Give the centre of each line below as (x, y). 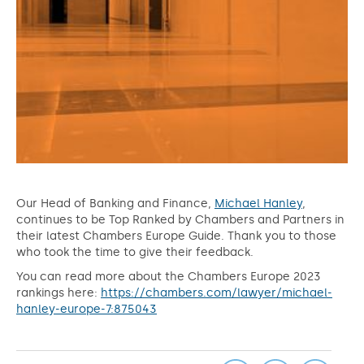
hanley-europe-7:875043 (87, 309)
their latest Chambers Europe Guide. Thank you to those (176, 236)
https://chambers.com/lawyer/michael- (217, 293)
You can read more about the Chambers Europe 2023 (169, 277)
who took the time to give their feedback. (135, 252)
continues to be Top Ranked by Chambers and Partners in (180, 220)
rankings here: (58, 293)
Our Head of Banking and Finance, (115, 204)
